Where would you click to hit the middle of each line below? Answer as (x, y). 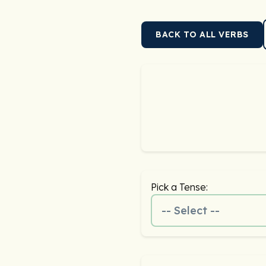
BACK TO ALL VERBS (202, 34)
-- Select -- (191, 210)
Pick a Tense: (179, 187)
